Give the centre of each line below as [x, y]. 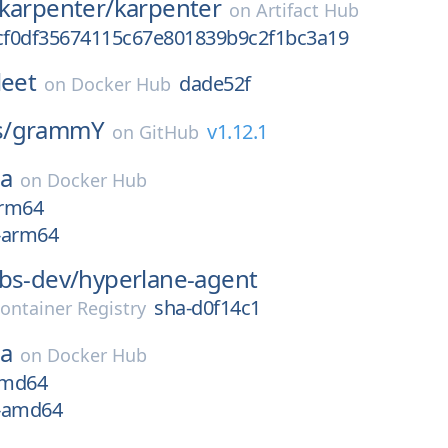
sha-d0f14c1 [207, 307]
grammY [58, 129]
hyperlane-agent [168, 278]
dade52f [215, 83]
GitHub [169, 132]
